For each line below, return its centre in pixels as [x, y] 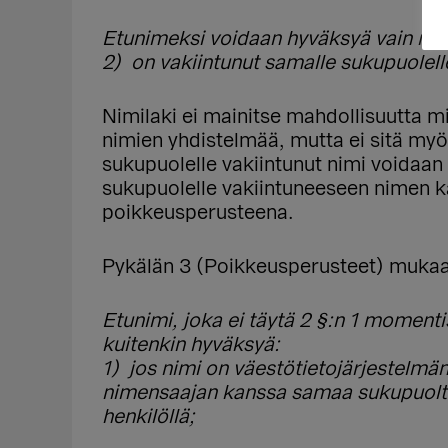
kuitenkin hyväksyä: [191, 345]
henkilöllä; [148, 417]
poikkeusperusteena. [198, 213]
